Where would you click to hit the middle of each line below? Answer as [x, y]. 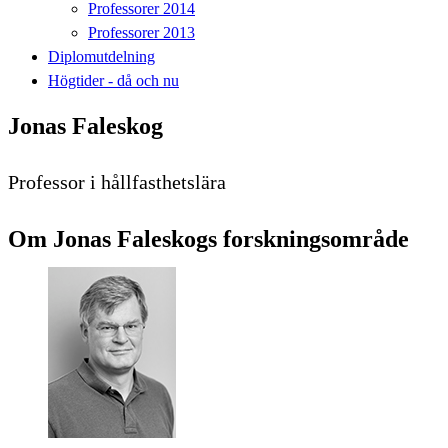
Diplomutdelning [101, 56]
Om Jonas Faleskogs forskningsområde [208, 238]
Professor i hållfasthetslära [117, 181]
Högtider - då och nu [113, 80]
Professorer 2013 [141, 32]
